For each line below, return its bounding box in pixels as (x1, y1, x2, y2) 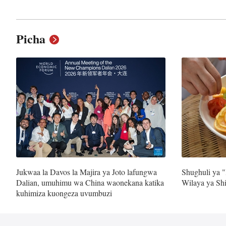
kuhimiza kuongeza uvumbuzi (16, 188, 112, 198)
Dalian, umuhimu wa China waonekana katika (16, 177, 164, 188)
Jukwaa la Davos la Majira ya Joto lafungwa (16, 166, 157, 177)
